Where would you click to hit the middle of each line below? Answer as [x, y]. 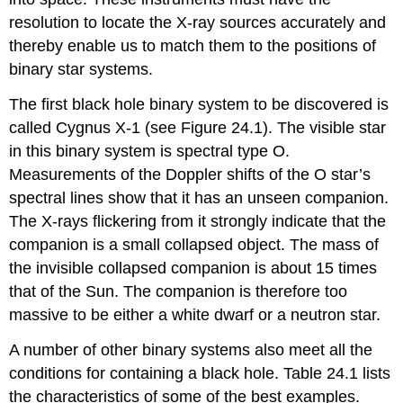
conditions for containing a [106, 373]
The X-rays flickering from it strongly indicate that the [198, 222]
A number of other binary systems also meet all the [191, 349]
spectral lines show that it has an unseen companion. [199, 198]
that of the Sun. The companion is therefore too [179, 292]
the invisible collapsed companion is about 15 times [193, 269]
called [33, 128]
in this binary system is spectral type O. [150, 152]
